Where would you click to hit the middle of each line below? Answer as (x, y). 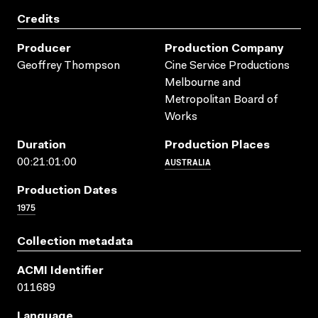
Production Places (217, 145)
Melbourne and (203, 83)
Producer (44, 49)
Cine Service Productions (227, 66)
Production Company (224, 49)
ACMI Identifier (60, 271)
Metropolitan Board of (221, 100)
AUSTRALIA (188, 161)
